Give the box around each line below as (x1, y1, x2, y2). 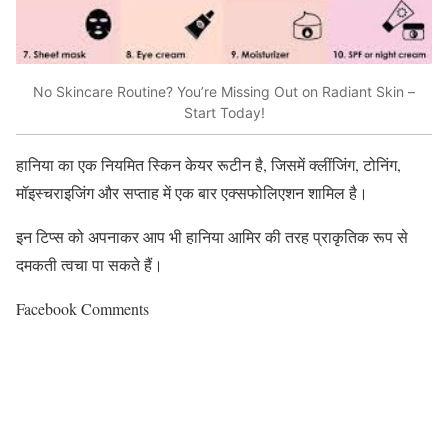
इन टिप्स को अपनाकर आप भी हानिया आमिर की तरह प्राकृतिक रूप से (16, 225, 408, 247)
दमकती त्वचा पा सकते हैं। (16, 253, 163, 275)
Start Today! (183, 104, 265, 122)
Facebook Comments (16, 297, 149, 319)
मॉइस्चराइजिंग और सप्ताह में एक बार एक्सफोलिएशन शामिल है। (16, 181, 368, 203)
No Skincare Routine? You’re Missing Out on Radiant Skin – (33, 83, 415, 101)
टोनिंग (363, 153, 397, 175)
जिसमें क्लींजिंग (271, 153, 355, 175)
